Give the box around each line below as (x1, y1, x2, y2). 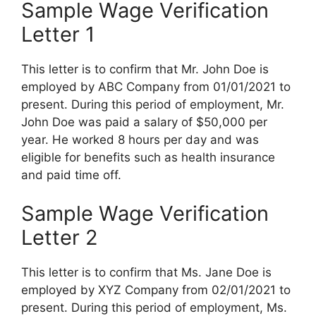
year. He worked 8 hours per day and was (21, 132, 259, 147)
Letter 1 (21, 21, 95, 47)
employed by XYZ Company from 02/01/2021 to (21, 283, 291, 298)
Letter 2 (21, 225, 98, 250)
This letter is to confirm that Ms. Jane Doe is (21, 265, 272, 280)
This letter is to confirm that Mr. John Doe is (21, 61, 269, 76)
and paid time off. (21, 167, 121, 182)
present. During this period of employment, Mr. (21, 97, 284, 111)
